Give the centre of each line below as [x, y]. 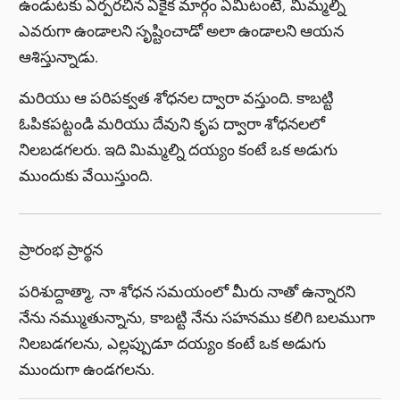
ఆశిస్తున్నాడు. [59, 57]
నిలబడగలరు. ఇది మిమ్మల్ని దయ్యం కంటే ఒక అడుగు [179, 150]
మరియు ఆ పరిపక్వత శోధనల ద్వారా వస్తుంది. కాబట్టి [177, 99]
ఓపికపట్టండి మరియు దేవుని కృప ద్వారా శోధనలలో [172, 125]
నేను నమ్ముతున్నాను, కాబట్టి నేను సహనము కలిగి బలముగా [197, 317]
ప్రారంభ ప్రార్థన [61, 250]
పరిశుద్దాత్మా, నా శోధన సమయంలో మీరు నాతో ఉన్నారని [187, 292]
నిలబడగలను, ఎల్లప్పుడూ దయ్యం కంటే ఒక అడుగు [173, 343]
